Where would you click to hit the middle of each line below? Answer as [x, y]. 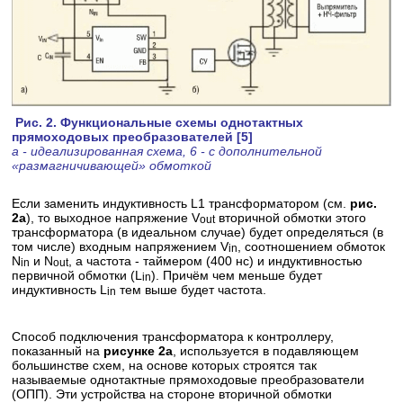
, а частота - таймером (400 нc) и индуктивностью [216, 261]
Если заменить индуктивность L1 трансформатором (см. [181, 204]
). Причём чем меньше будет [237, 276]
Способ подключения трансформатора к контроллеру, [173, 337]
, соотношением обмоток [312, 247]
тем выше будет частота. [192, 290]
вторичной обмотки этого [291, 218]
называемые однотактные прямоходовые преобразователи [188, 380]
